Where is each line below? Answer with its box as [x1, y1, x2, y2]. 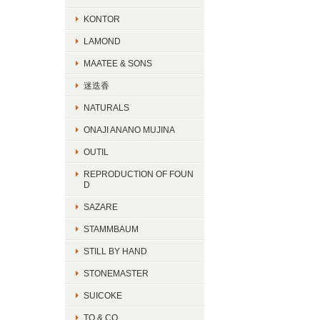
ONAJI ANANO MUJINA [84, 125, 175, 134]
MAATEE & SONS [84, 59, 152, 68]
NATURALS [84, 103, 129, 112]
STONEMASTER [84, 269, 149, 278]
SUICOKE [84, 291, 122, 300]
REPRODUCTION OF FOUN [84, 169, 194, 179]
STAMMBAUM [84, 224, 139, 234]
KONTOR [84, 14, 120, 24]
